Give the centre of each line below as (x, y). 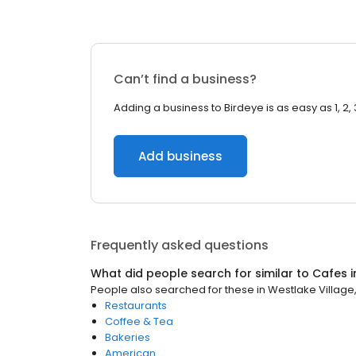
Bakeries (128, 337)
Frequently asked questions (180, 245)
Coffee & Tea (139, 321)
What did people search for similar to (201, 273)
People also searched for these (172, 290)
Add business (180, 156)
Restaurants (136, 306)
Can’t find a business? (185, 79)
